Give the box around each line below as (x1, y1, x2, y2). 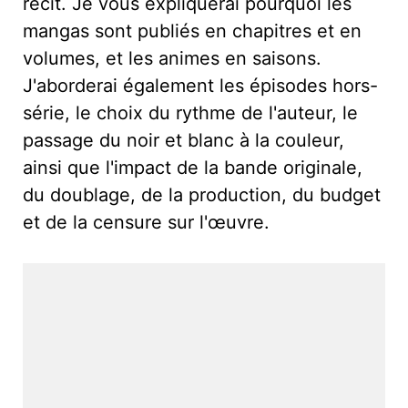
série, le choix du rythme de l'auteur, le (23, 101, 358, 124)
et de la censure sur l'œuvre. (23, 210, 270, 233)
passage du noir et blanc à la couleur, (23, 128, 344, 151)
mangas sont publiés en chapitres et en (23, 19, 362, 42)
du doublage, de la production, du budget (23, 183, 381, 206)
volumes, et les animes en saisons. (23, 46, 321, 69)
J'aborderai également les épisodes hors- (23, 74, 378, 97)
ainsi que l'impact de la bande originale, (23, 156, 362, 178)
